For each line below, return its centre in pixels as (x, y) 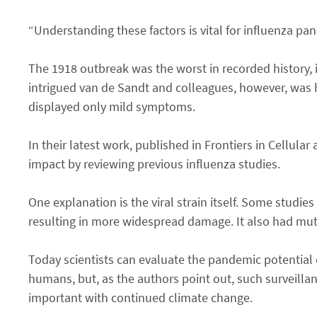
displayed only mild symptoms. (112, 106)
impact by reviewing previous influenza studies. (154, 163)
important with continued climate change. (140, 297)
